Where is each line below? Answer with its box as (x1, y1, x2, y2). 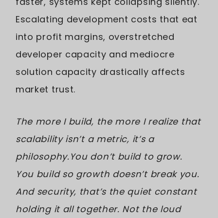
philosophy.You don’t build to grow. (16, 150, 182, 163)
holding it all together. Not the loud (16, 203, 181, 215)
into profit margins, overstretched (16, 31, 175, 43)
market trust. (16, 83, 76, 95)
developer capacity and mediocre (16, 48, 175, 60)
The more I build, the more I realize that (16, 115, 201, 127)
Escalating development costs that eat (16, 13, 198, 25)
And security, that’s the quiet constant (16, 185, 197, 198)
